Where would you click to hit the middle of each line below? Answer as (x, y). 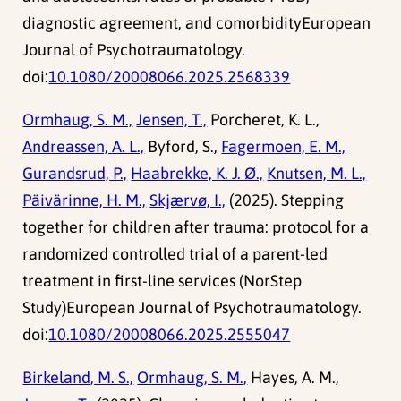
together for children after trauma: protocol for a (196, 227)
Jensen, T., (172, 120)
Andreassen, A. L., (84, 147)
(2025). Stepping (285, 200)
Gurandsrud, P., (75, 174)
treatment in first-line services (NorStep (162, 281)
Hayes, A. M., (294, 378)
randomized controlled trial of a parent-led (175, 254)
